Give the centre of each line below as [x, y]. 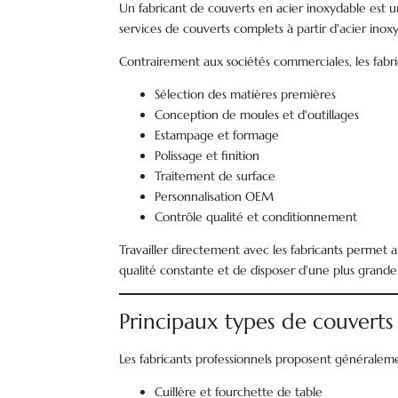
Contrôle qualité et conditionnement [256, 217]
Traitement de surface [215, 176]
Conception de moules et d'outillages [257, 115]
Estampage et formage [217, 135]
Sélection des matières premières [246, 94]
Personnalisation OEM [215, 196]
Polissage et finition [207, 155]
